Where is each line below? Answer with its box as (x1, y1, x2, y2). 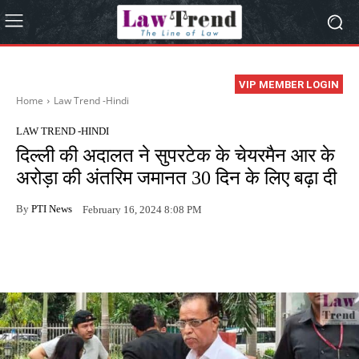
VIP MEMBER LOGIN (239, 79, 339, 91)
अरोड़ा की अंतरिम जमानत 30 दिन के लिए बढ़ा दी (16, 167, 337, 189)
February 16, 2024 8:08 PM (83, 203, 202, 216)
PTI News (31, 202, 72, 215)
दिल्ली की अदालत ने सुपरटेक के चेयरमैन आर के (16, 145, 335, 167)
